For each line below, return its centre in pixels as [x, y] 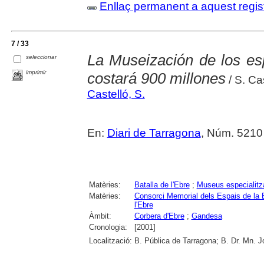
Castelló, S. [116, 94]
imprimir [36, 72]
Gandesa [207, 216]
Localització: [110, 240]
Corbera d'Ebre [159, 216]
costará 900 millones [156, 78]
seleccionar [42, 57]
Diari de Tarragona [154, 133]
